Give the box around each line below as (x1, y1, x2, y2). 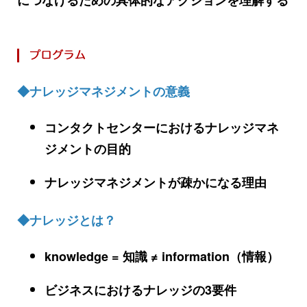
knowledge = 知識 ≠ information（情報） (45, 247, 279, 265)
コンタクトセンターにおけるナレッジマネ (45, 118, 279, 136)
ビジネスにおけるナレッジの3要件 (45, 280, 236, 299)
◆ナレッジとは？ (17, 210, 116, 229)
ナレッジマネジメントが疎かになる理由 (45, 173, 267, 191)
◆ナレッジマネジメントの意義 (17, 82, 190, 100)
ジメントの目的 (45, 139, 131, 158)
